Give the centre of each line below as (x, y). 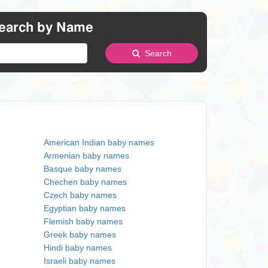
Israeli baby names (80, 261)
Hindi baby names (78, 248)
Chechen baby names (85, 182)
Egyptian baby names (85, 208)
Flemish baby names (83, 221)
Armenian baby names (86, 156)
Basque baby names (83, 169)
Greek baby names (80, 234)
